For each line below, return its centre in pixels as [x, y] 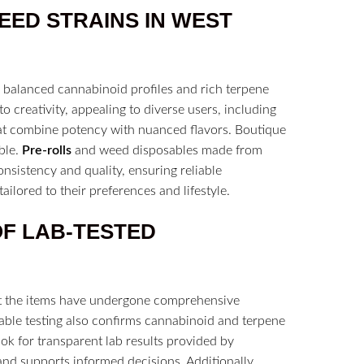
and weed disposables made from [167, 151]
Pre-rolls [47, 151]
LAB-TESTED [89, 232]
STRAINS [93, 21]
